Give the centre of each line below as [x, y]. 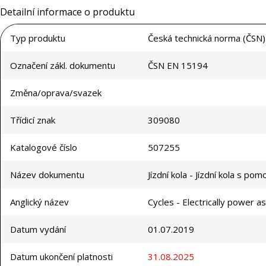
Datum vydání [38, 229]
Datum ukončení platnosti [61, 257]
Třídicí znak [33, 120]
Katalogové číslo [44, 148]
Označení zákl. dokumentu [63, 66]
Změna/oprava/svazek [56, 93]
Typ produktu [38, 38]
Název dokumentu [47, 175]
